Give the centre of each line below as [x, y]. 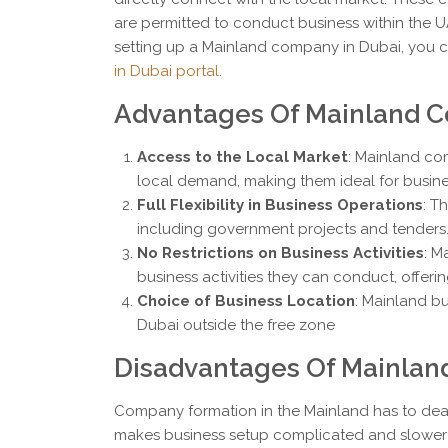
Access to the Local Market [242, 157]
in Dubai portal [166, 71]
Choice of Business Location [245, 301]
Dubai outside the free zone [235, 325]
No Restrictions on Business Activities [280, 253]
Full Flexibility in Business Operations [279, 205]
